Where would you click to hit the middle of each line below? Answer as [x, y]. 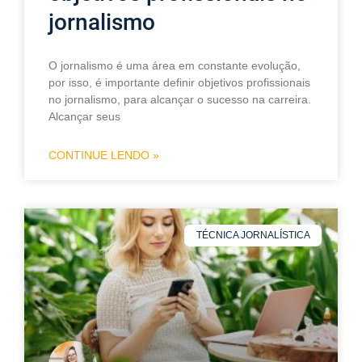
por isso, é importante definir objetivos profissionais [179, 83]
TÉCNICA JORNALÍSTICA [253, 236]
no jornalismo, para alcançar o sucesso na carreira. [180, 100]
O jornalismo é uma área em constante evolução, [175, 66]
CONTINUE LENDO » [104, 156]
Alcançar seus [84, 117]
